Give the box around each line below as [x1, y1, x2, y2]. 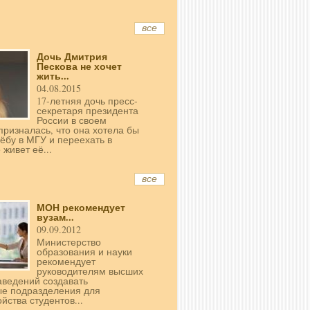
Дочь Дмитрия [37, 49, 107, 64]
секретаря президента [37, 104, 138, 118]
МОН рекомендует [37, 200, 125, 215]
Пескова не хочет [37, 59, 122, 74]
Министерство [37, 235, 101, 249]
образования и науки [37, 245, 132, 259]
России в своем [37, 113, 107, 127]
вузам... [37, 210, 74, 225]
